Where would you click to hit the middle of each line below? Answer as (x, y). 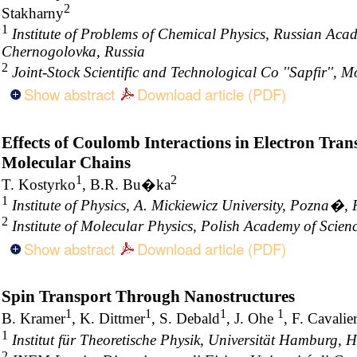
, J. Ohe (252, 319)
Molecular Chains (66, 163)
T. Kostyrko (39, 185)
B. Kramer (33, 319)
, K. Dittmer (108, 319)
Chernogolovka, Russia (73, 52)
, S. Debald (186, 319)
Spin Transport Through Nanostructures (148, 297)
